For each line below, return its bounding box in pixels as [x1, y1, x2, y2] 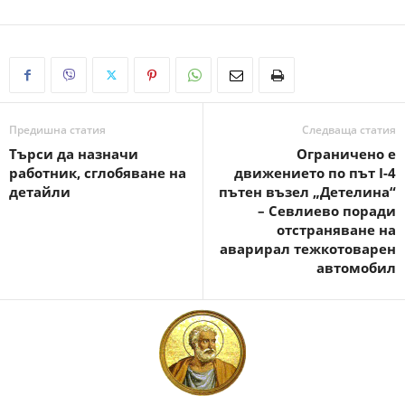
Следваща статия [302, 122, 396, 138]
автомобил [316, 259, 396, 278]
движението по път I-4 [234, 164, 396, 183]
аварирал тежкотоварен [220, 240, 396, 259]
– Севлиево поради [258, 202, 396, 221]
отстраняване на [277, 221, 396, 240]
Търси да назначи [9, 145, 138, 164]
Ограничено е [297, 145, 396, 164]
